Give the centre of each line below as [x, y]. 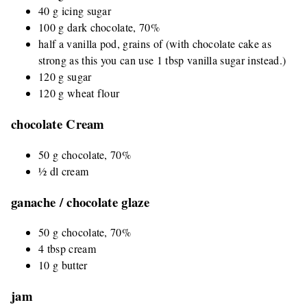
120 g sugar [65, 77]
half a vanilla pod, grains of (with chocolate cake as [155, 44]
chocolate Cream [58, 124]
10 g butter [63, 265]
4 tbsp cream [67, 249]
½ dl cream [64, 171]
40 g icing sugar [75, 11]
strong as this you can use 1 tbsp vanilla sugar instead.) [162, 60]
